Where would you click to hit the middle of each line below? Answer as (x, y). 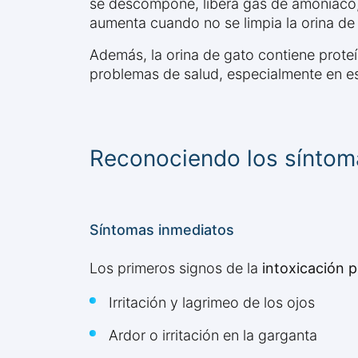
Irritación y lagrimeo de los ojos (212, 303)
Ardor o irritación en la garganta (213, 336)
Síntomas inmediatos (162, 230)
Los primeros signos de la (176, 268)
